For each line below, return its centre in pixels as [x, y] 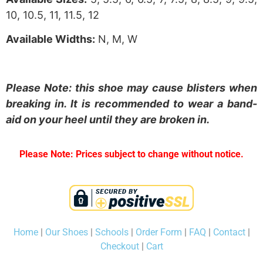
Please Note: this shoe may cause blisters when [131, 88]
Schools [112, 232]
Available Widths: [50, 39]
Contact [229, 232]
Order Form [159, 232]
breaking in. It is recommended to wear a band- [131, 104]
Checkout [119, 246]
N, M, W [116, 39]
